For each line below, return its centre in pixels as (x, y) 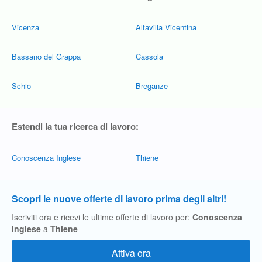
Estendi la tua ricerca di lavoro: (75, 126)
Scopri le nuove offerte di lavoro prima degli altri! (119, 199)
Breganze (152, 86)
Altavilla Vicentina (166, 27)
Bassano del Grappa (46, 56)
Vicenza (25, 27)
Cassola (149, 56)
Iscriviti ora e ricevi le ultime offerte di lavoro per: (102, 217)
